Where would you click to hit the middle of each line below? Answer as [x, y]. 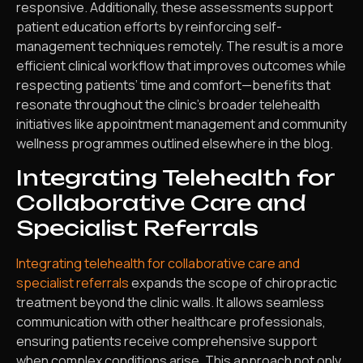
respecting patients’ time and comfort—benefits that [173, 85]
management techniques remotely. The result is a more [180, 47]
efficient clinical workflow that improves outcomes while [181, 66]
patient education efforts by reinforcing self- [149, 27]
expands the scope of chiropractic [233, 282]
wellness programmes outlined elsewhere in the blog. [175, 144]
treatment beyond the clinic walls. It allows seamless [170, 302]
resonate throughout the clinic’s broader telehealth [168, 105]
